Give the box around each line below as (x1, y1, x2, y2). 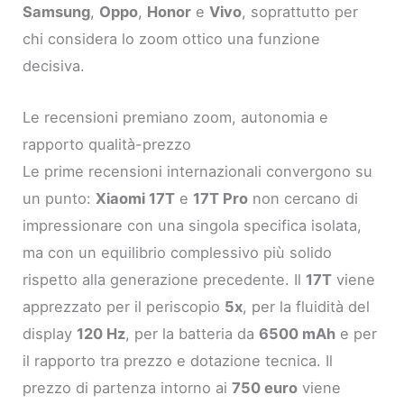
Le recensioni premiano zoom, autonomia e (23, 107, 329, 126)
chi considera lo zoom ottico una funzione (23, 30, 321, 49)
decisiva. (23, 57, 86, 76)
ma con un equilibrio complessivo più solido (23, 243, 333, 262)
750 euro (232, 378, 298, 397)
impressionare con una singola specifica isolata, (23, 216, 363, 234)
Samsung (23, 3, 91, 22)
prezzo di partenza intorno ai (23, 378, 233, 397)
